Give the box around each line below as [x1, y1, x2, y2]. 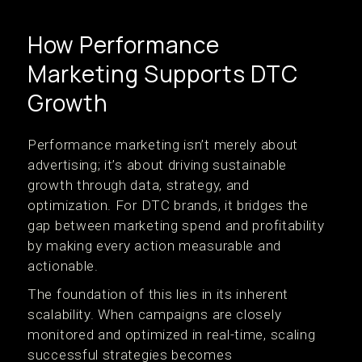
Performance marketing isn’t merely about [27, 137, 299, 153]
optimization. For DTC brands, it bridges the [27, 197, 309, 213]
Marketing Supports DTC [27, 58, 298, 89]
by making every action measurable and [27, 238, 281, 254]
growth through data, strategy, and [27, 177, 250, 193]
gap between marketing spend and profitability [27, 217, 325, 234]
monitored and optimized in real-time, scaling [27, 326, 316, 343]
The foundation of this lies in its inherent [27, 286, 289, 302]
